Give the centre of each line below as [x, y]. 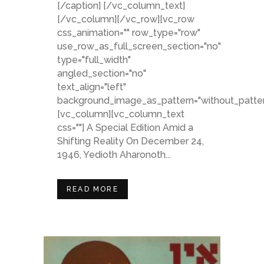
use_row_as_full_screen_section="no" [139, 46]
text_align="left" [92, 87]
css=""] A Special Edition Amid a [125, 128]
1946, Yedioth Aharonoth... [114, 155]
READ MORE [93, 189]
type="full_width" [94, 60]
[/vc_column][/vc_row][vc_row [126, 19]
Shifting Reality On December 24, [131, 141]
